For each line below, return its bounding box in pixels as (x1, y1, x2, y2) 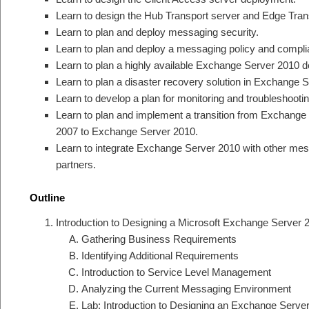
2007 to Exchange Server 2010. (55, 125, 198, 137)
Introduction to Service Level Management (81, 266, 271, 279)
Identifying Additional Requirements (81, 250, 239, 262)
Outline (30, 191, 65, 203)
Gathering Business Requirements (81, 233, 237, 246)
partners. (55, 158, 96, 170)
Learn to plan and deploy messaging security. (55, 26, 259, 38)
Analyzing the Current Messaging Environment (81, 283, 291, 295)
